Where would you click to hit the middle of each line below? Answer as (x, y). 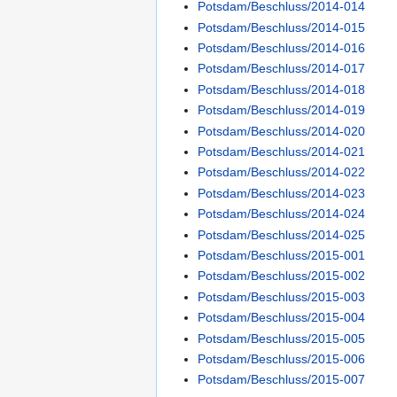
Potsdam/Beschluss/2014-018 (282, 89)
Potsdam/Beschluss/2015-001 (282, 255)
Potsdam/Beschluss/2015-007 (282, 380)
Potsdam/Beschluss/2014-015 (282, 27)
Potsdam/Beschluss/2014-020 (282, 131)
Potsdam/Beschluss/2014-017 (282, 69)
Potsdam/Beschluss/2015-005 (282, 338)
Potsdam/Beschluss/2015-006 (282, 358)
